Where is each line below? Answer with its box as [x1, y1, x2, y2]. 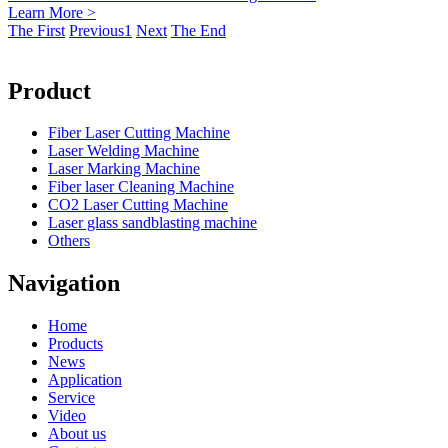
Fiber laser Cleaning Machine [48, 178, 234, 196]
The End [171, 21, 226, 39]
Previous [69, 21, 124, 39]
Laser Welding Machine [48, 142, 199, 160]
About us [48, 425, 106, 443]
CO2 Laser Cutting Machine [48, 196, 228, 214]
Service [48, 389, 95, 407]
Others [48, 232, 90, 250]
